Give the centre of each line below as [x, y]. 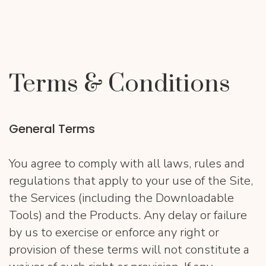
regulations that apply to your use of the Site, [131, 181]
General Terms [52, 129]
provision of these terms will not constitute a [129, 250]
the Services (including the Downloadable [121, 198]
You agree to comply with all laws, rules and [127, 164]
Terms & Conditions [120, 84]
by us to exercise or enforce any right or [114, 232]
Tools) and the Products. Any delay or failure [128, 215]
